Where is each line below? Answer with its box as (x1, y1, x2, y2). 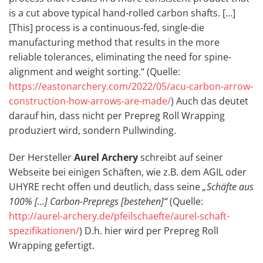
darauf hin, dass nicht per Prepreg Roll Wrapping (9, 109, 225, 123)
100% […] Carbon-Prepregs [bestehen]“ (9, 194, 167, 208)
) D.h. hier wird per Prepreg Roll (79, 224, 218, 237)
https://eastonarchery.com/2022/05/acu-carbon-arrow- (9, 80, 253, 93)
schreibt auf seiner (138, 150, 223, 164)
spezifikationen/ (9, 224, 79, 237)
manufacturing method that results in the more (9, 36, 220, 49)
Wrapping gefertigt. (9, 238, 95, 252)
